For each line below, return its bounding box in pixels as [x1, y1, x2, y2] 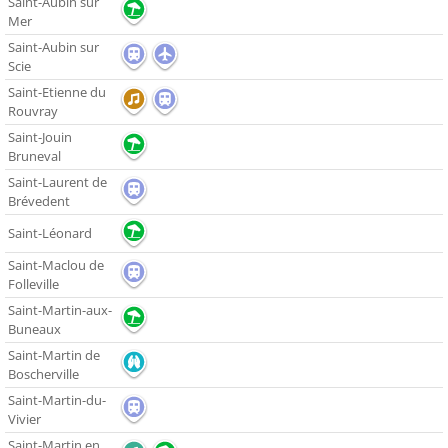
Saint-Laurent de [8, 173, 107, 192]
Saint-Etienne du [8, 83, 106, 102]
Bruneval [8, 147, 61, 166]
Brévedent [8, 192, 70, 211]
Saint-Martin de [8, 346, 100, 365]
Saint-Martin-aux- [8, 301, 112, 320]
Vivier [8, 410, 41, 429]
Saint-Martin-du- [8, 391, 106, 410]
